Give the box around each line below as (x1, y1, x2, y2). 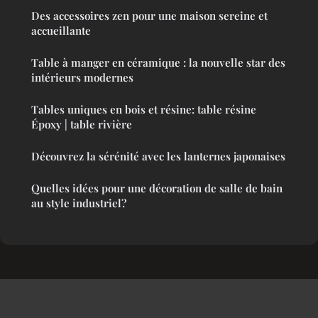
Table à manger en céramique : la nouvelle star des (31, 55, 285, 70)
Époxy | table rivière (31, 116, 132, 131)
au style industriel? (31, 195, 126, 210)
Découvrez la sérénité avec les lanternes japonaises (31, 148, 285, 163)
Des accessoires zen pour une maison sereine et (31, 8, 268, 23)
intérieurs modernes (31, 70, 133, 84)
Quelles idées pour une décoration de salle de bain (31, 180, 283, 195)
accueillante (31, 23, 91, 38)
